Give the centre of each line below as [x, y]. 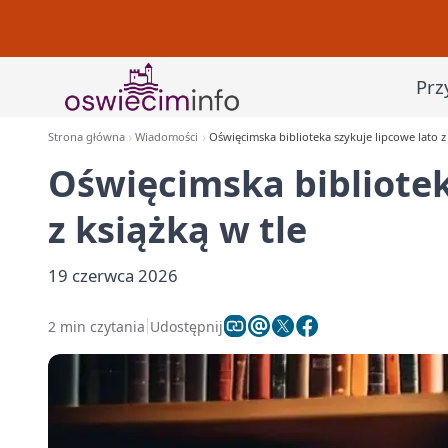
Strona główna [86, 136]
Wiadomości [167, 136]
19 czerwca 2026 [113, 275]
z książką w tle [177, 229]
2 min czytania [96, 326]
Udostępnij [186, 326]
